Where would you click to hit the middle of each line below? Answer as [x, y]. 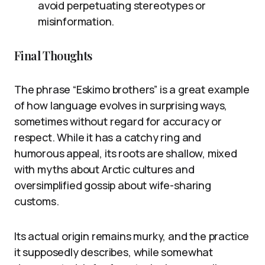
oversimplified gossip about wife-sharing [113, 185]
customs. [37, 201]
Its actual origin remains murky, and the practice [132, 236]
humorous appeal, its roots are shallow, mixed [126, 153]
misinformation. [76, 22]
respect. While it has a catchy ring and [108, 138]
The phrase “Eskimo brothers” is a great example [132, 90]
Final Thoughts [53, 56]
